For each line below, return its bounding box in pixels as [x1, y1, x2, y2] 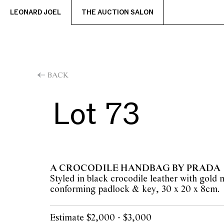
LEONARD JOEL [10, 8, 61, 17]
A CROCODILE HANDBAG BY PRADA [50, 162, 220, 174]
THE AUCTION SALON [81, 8, 153, 17]
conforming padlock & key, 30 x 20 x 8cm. [50, 183, 220, 195]
